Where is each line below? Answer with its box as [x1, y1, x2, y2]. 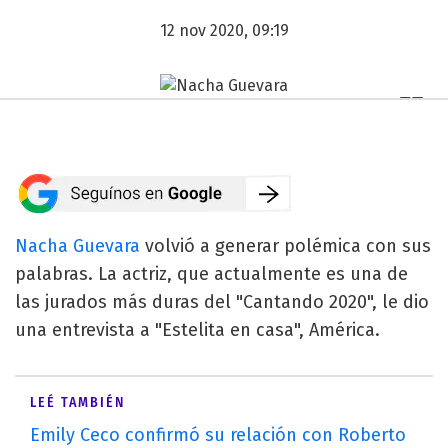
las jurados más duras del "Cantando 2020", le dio [15, 290, 429, 313]
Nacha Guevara [15, 234, 140, 257]
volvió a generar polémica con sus [140, 234, 431, 257]
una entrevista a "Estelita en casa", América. [15, 318, 380, 341]
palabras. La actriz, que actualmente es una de [15, 262, 408, 285]
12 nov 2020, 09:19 [159, 21, 289, 40]
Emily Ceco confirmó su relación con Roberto [30, 423, 406, 446]
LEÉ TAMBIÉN [30, 393, 125, 411]
